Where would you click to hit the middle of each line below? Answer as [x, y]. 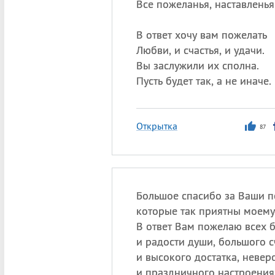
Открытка [157, 126]
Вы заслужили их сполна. [197, 65]
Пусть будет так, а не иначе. [203, 81]
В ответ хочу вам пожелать [201, 35]
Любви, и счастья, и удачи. [200, 50]
